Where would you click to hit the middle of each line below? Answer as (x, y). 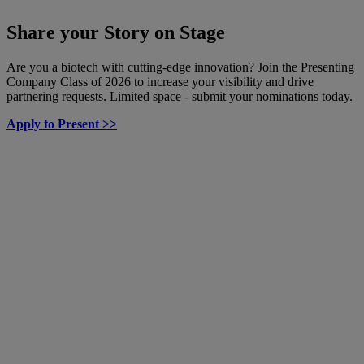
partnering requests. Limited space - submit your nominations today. (180, 96)
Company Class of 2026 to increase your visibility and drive (160, 81)
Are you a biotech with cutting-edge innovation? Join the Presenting (180, 67)
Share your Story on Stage (116, 32)
